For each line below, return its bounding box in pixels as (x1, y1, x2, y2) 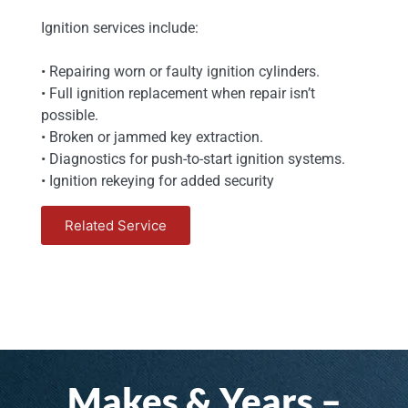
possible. (41, 107, 98, 125)
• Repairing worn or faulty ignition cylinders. (41, 63, 320, 81)
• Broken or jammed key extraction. (41, 128, 263, 147)
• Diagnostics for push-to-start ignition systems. (41, 150, 345, 168)
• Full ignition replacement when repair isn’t (41, 85, 315, 103)
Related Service (65, 217, 167, 235)
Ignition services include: (41, 19, 199, 37)
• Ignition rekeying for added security (41, 172, 274, 190)
